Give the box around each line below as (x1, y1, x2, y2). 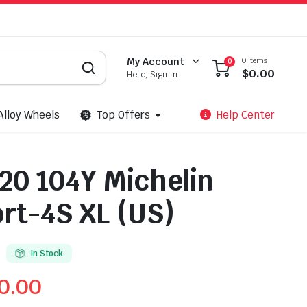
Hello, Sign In (127, 69, 178, 80)
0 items (242, 55, 267, 65)
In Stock (29, 248, 64, 259)
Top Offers (96, 108, 150, 121)
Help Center (217, 108, 275, 121)
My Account (127, 56, 185, 68)
